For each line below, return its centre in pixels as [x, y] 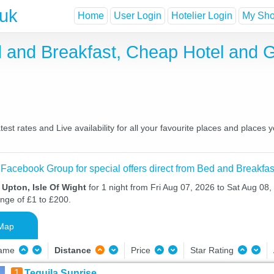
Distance [72, 250]
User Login [138, 16]
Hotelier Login [202, 16]
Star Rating [213, 250]
